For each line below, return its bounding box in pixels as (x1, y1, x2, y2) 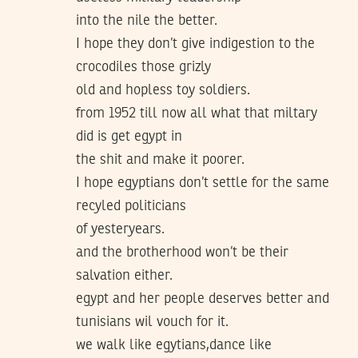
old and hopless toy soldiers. (76, 82, 250, 97)
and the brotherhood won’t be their (76, 245, 288, 260)
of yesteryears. (76, 221, 165, 237)
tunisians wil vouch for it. (76, 314, 229, 329)
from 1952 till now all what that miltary (76, 105, 317, 121)
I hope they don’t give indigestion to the (76, 36, 315, 51)
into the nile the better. (76, 13, 217, 28)
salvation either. (76, 268, 173, 283)
